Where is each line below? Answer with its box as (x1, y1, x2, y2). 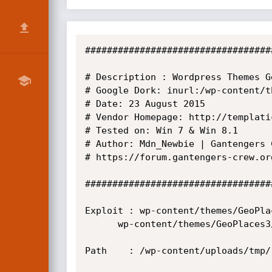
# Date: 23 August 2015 (84, 98, 205, 109)
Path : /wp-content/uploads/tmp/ (84, 245, 112, 256)
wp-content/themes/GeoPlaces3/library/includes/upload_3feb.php (84, 219, 107, 229)
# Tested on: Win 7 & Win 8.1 (84, 125, 238, 136)
